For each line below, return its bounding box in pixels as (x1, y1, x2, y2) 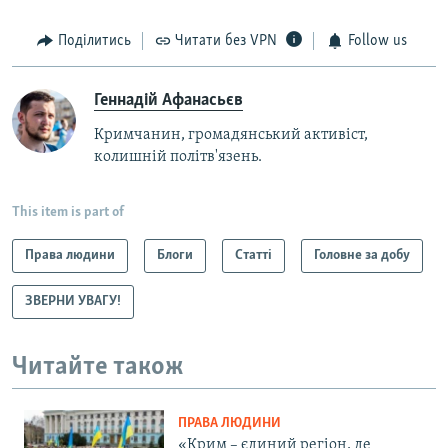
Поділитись (57, 33, 131, 50)
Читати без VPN (175, 33, 277, 50)
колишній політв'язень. (94, 148, 262, 165)
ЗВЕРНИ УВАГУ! (25, 293, 121, 309)
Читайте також (12, 353, 184, 381)
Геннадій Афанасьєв (94, 90, 243, 110)
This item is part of (12, 204, 124, 220)
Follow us (347, 33, 407, 50)
